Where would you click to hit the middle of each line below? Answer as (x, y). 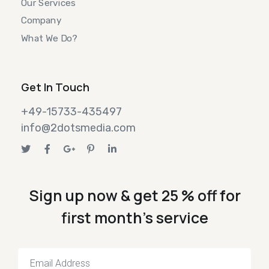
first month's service (134, 218)
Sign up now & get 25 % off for (134, 196)
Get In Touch (55, 87)
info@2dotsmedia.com (78, 128)
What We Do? (49, 38)
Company (41, 21)
